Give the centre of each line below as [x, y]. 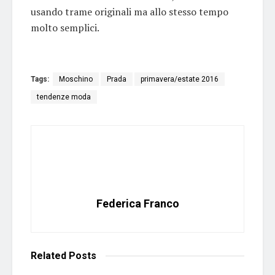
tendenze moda [64, 97]
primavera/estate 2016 [180, 79]
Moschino [76, 79]
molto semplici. [65, 27]
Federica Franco [137, 203]
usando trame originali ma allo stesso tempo [130, 11]
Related [48, 255]
